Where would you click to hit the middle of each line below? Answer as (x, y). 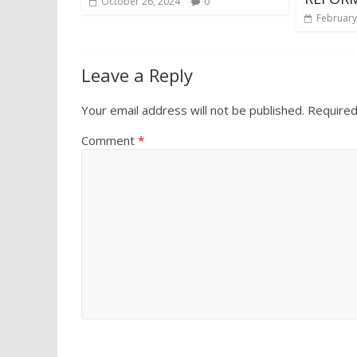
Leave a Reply (137, 75)
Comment (110, 140)
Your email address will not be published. (193, 110)
